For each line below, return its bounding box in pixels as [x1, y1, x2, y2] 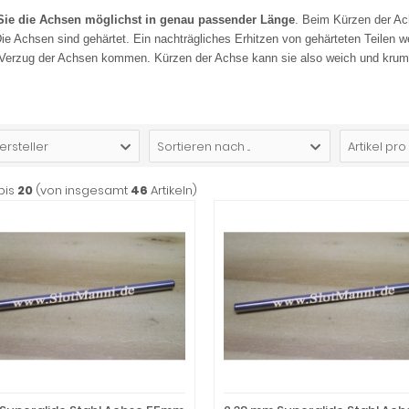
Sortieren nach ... [157, 138, 251, 155]
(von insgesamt [33, 182, 131, 199]
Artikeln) [148, 182, 197, 199]
